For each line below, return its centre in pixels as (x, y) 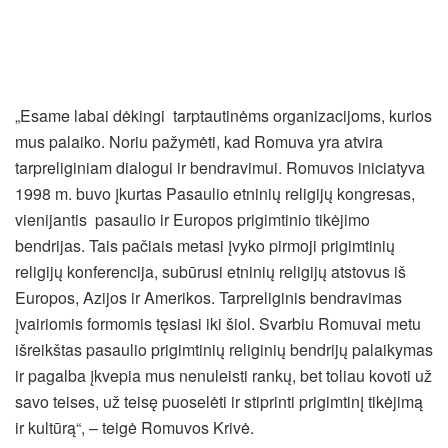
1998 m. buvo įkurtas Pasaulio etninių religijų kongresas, (215, 194)
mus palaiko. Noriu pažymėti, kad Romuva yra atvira (199, 142)
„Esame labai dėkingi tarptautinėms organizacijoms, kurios (223, 116)
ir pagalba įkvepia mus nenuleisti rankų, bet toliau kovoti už (223, 376)
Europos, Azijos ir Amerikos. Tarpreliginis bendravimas (208, 298)
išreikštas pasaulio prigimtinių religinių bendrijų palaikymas (224, 350)
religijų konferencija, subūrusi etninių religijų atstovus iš (210, 272)
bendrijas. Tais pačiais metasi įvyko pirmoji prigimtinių (205, 246)
